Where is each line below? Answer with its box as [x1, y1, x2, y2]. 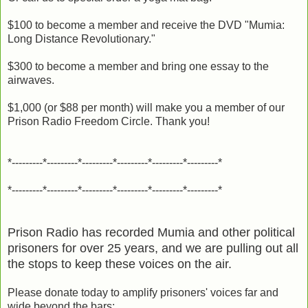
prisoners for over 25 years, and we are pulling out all [8, 241, 298, 255]
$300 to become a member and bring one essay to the [8, 60, 269, 72]
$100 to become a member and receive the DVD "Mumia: [8, 19, 285, 31]
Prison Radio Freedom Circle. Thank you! [8, 115, 210, 127]
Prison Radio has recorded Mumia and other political [8, 225, 295, 239]
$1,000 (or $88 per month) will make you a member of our [8, 101, 285, 113]
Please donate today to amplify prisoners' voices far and [8, 286, 278, 298]
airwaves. [8, 74, 54, 86]
